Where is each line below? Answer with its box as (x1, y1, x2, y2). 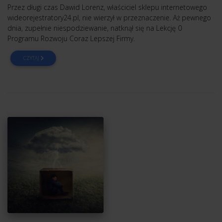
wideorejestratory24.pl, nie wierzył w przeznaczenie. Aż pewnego (7, 13, 211, 23)
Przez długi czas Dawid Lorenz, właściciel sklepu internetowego (7, 2, 207, 12)
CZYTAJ (23, 55, 41, 62)
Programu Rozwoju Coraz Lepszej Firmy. (7, 34, 135, 44)
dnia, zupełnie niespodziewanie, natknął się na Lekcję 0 (7, 23, 182, 33)
